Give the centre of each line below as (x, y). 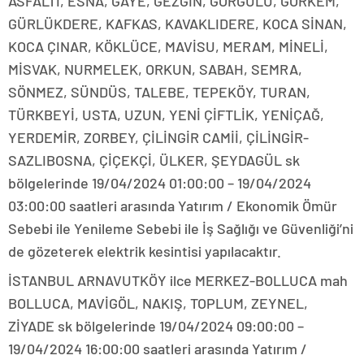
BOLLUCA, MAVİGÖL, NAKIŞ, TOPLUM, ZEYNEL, (158, 303)
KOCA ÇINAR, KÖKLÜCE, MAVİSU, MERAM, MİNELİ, (168, 47)
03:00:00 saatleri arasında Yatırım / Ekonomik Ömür (173, 206)
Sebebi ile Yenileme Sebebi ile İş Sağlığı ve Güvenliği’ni (181, 229)
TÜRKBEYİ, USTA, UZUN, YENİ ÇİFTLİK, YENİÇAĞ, (166, 115)
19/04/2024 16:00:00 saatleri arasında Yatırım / (158, 349)
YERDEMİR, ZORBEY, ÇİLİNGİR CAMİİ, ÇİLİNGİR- (158, 138)
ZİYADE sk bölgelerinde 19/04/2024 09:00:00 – (156, 326)
